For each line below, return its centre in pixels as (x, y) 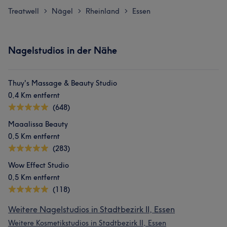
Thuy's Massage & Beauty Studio (63, 83)
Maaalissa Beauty (38, 124)
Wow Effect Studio (39, 165)
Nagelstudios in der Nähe (63, 50)
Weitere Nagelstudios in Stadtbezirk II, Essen (91, 209)
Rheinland (103, 11)
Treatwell (24, 11)
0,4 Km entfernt (34, 95)
